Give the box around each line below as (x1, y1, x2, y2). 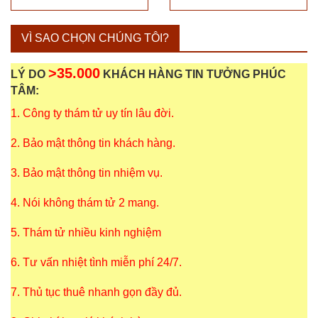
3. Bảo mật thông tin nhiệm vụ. (11, 167, 163, 180)
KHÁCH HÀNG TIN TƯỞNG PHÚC (100, 68, 286, 81)
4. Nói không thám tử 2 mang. (11, 197, 159, 209)
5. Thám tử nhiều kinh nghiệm (11, 226, 161, 239)
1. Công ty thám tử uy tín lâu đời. (11, 107, 174, 120)
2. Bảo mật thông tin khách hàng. (11, 137, 175, 150)
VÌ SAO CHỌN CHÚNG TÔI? (21, 32, 169, 45)
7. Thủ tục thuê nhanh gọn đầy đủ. (11, 286, 182, 299)
